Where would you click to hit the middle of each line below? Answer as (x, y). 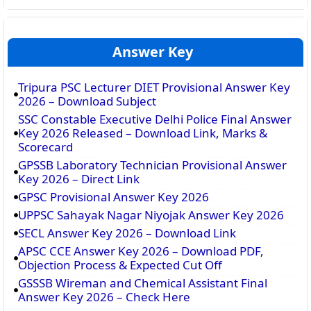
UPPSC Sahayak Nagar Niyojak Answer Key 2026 (151, 215)
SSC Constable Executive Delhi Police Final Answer (155, 119)
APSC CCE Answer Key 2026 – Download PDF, (141, 251)
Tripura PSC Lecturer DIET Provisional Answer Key (154, 87)
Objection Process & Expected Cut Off (120, 265)
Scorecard (45, 147)
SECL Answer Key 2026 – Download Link (127, 233)
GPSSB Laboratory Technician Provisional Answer (152, 165)
